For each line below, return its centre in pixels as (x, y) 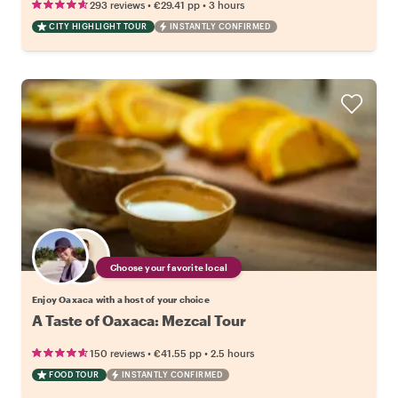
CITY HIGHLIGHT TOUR (98, 27)
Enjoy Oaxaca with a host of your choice (121, 300)
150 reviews (117, 354)
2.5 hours (232, 354)
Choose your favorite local (169, 268)
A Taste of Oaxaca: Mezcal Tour (139, 321)
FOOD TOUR (74, 375)
